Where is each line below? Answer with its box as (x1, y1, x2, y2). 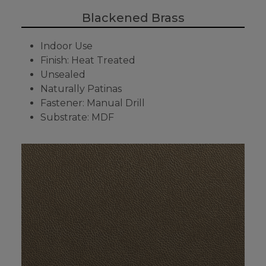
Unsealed (40, 69, 85, 81)
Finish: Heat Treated (40, 55, 135, 66)
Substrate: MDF (40, 112, 114, 123)
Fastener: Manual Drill (40, 97, 145, 109)
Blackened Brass (81, 11, 185, 26)
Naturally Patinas (40, 83, 122, 95)
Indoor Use (40, 40, 93, 52)
